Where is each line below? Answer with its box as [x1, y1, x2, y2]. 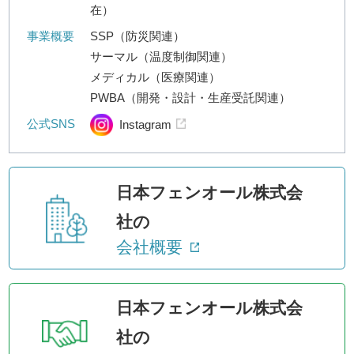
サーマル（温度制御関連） [90, 49, 233, 63]
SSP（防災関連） [90, 28, 186, 43]
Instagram [119, 117, 171, 131]
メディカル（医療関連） [90, 70, 221, 84]
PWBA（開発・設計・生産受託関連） [90, 90, 292, 104]
